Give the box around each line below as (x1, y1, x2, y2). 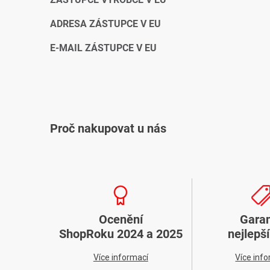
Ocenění (98, 212, 143, 227)
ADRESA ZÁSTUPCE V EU (50, 18, 161, 30)
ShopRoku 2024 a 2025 (58, 227, 183, 241)
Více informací (93, 253, 148, 262)
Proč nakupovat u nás (50, 121, 166, 136)
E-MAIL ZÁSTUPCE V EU (50, 42, 157, 54)
